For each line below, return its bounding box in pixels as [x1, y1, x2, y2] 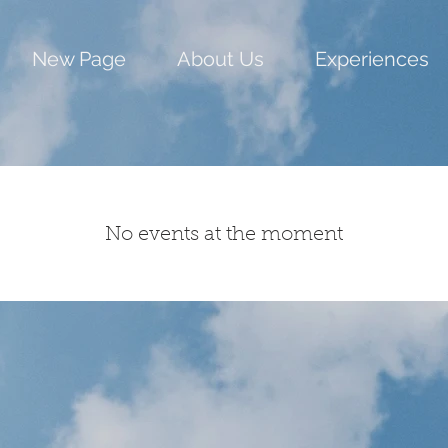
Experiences [314, 47, 429, 71]
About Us [176, 47, 264, 71]
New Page [31, 47, 126, 71]
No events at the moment [105, 225, 343, 245]
